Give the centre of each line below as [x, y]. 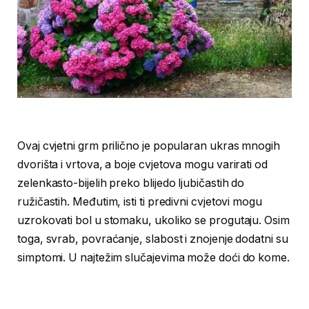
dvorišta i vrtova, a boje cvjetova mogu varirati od [142, 165]
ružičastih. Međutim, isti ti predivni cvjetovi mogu [140, 202]
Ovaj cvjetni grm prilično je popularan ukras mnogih [149, 146]
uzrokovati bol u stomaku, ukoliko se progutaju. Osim [153, 221]
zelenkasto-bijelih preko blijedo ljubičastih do [131, 183]
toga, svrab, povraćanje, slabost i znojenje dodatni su [153, 239]
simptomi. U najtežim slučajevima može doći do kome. [153, 258]
